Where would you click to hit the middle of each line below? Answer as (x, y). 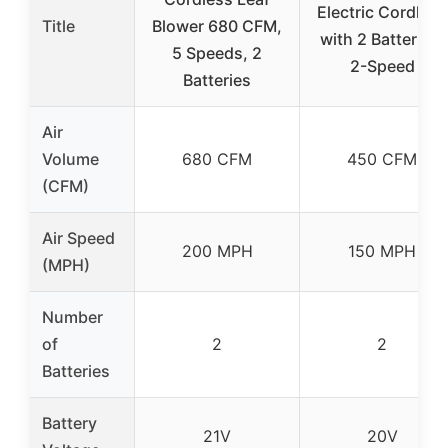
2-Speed (382, 65)
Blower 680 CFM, (217, 25)
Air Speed (78, 237)
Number (72, 316)
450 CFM (382, 158)
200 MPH (217, 250)
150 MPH (382, 250)
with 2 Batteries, (382, 38)
